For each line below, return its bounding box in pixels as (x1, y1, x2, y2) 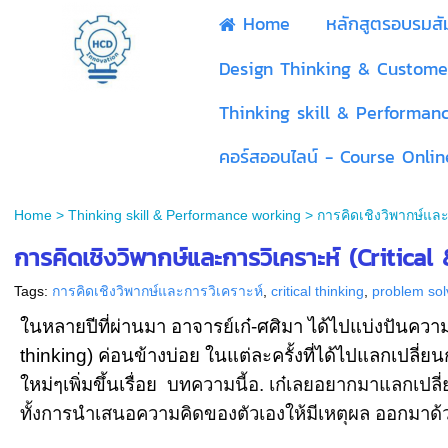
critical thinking (271, 283, 364, 299)
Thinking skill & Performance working (67, 207, 301, 223)
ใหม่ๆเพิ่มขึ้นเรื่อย (20, 374, 167, 395)
